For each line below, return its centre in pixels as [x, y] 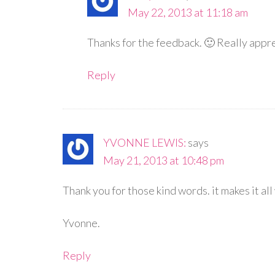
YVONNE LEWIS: [145, 142]
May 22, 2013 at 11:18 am [188, 12]
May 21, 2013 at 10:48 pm [164, 160]
